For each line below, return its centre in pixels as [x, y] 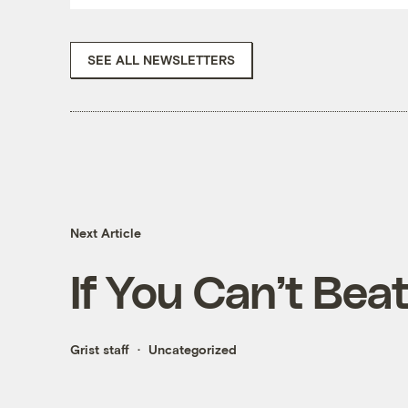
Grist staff [99, 350]
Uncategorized [192, 350]
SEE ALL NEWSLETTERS [161, 59]
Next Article [105, 233]
